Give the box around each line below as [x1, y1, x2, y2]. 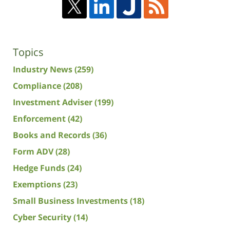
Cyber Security [13, 211, 73, 223]
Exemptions [13, 178, 63, 190]
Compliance [13, 80, 63, 91]
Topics [13, 45, 44, 59]
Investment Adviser [13, 96, 94, 108]
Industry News [13, 63, 74, 75]
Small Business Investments [13, 195, 130, 206]
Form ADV [13, 145, 55, 157]
